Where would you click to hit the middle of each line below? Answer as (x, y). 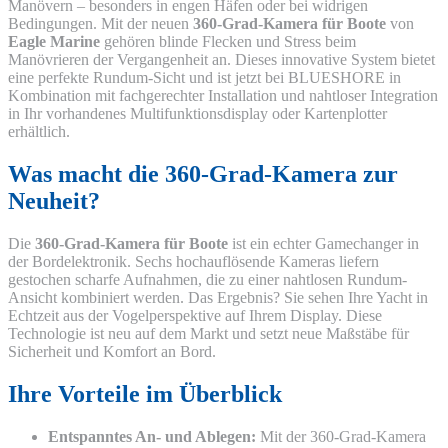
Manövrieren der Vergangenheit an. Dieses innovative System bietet (221, 60)
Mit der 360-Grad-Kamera (341, 436)
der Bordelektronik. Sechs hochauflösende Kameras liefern (193, 262)
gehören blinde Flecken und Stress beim (228, 42)
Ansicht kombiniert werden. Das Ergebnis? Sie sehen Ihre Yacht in (218, 298)
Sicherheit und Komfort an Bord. (112, 352)
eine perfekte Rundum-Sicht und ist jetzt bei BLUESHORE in (204, 78)
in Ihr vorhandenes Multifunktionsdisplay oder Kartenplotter (197, 114)
